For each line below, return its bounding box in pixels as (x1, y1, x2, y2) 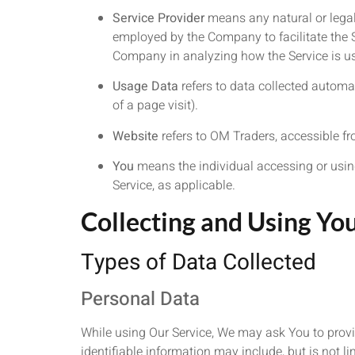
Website (113, 126, 158, 146)
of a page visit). (113, 96, 198, 116)
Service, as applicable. (113, 176, 235, 196)
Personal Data (81, 284, 200, 313)
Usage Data (113, 77, 178, 97)
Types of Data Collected (81, 246, 316, 279)
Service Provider (113, 9, 204, 29)
